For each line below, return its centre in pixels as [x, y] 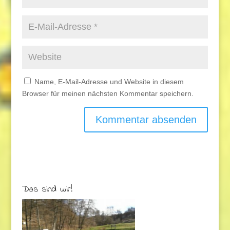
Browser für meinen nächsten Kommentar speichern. [108, 93]
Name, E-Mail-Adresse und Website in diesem [109, 81]
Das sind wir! [47, 189]
